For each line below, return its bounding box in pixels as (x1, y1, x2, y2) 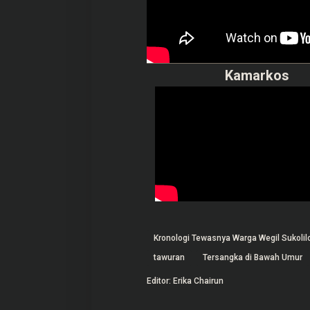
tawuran (153, 253, 185, 263)
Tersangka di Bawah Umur (202, 253, 302, 263)
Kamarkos (224, 67, 289, 84)
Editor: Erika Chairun (146, 276, 224, 286)
